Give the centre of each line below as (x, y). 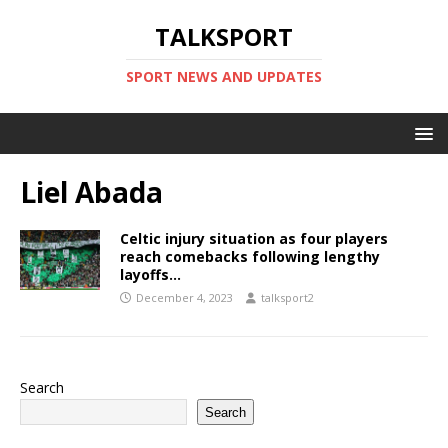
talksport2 (287, 297)
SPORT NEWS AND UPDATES (224, 76)
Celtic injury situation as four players (254, 238)
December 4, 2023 (184, 297)
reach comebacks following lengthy (250, 256)
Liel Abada (91, 192)
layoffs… (150, 274)
